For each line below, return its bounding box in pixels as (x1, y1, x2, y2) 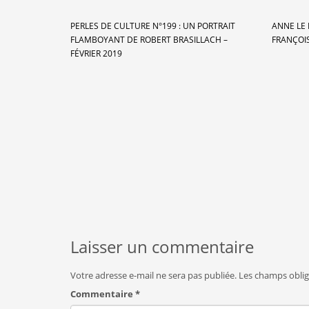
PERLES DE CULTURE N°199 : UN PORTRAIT (70, 19, 235, 32)
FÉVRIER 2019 (70, 47, 122, 59)
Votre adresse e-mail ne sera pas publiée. (70, 269, 237, 282)
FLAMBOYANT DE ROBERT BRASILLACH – (70, 33, 228, 46)
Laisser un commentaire (70, 235, 254, 259)
